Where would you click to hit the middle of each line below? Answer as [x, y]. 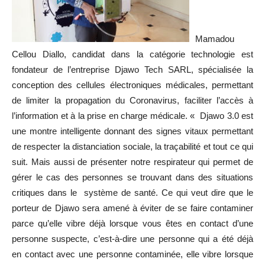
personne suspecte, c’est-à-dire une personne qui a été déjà [132, 239]
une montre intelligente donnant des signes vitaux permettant [132, 131]
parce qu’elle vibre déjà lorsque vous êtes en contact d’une [132, 223]
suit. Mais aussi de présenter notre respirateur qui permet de [132, 162]
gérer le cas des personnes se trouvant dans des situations [132, 177]
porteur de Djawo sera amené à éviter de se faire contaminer [132, 208]
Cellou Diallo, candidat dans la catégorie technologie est [132, 54]
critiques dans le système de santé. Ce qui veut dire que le [132, 193]
